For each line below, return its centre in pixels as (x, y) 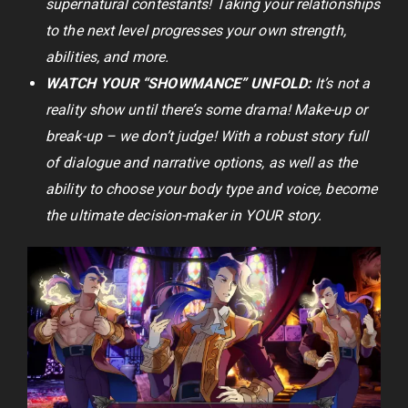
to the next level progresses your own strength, (196, 31)
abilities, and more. (107, 57)
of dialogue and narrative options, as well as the (201, 163)
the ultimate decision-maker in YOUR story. (184, 216)
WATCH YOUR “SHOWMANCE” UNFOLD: (178, 84)
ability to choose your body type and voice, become (212, 189)
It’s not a (341, 84)
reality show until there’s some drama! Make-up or (206, 110)
